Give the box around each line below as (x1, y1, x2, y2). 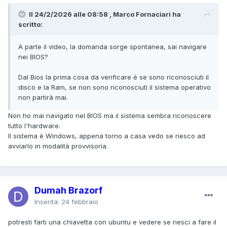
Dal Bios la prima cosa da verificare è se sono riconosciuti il (18, 72, 209, 81)
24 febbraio (61, 197, 98, 206)
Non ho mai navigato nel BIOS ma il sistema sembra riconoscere (8, 111, 211, 120)
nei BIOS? (18, 52, 48, 61)
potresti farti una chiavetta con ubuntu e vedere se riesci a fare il (8, 217, 216, 226)
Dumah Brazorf (34, 184, 102, 196)
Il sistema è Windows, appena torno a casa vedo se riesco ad (8, 131, 205, 140)
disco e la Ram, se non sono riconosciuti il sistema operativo (18, 83, 211, 91)
